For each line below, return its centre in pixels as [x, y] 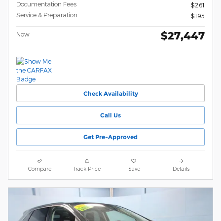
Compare [40, 168]
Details [181, 168]
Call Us [110, 115]
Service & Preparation [47, 15]
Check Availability [110, 93]
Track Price [87, 168]
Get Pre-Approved [110, 137]
